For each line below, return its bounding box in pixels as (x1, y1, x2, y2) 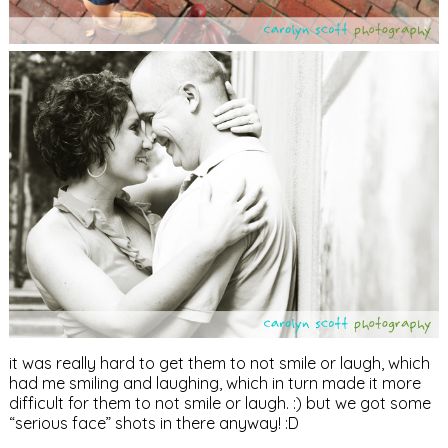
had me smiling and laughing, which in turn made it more (8, 373, 421, 393)
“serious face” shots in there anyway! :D (8, 413, 299, 433)
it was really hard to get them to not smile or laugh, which (8, 353, 430, 373)
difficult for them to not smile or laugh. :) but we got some (8, 393, 431, 413)
